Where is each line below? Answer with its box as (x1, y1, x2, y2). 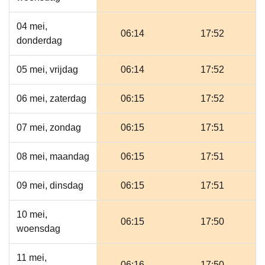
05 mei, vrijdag (17, 64, 78, 75)
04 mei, (17, 21, 47, 31)
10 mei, (17, 209, 47, 219)
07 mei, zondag (17, 122, 81, 132)
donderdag (17, 35, 62, 46)
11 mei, (17, 253, 47, 263)
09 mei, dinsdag (17, 180, 83, 190)
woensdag (17, 224, 60, 234)
